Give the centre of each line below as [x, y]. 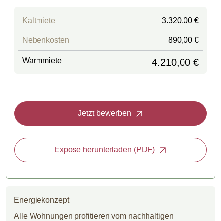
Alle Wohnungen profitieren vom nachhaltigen [94, 216]
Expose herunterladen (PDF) [105, 149]
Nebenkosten [46, 40]
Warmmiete [42, 60]
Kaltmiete [39, 20]
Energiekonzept [41, 200]
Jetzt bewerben [105, 113]
